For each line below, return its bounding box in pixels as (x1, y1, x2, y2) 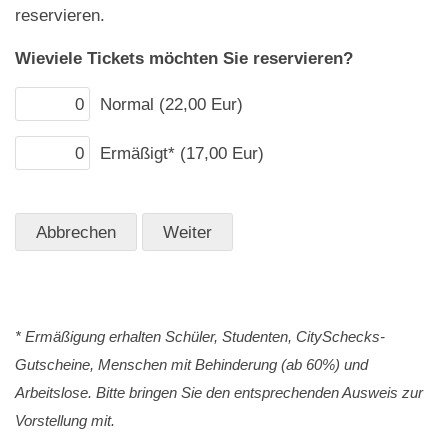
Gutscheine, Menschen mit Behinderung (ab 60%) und (15, 355, 368, 373)
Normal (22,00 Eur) (100, 93, 243, 114)
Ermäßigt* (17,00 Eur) (100, 142, 264, 163)
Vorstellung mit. (15, 411, 115, 429)
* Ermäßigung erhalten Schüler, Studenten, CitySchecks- (15, 327, 385, 345)
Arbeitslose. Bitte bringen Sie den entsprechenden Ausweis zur (15, 383, 423, 401)
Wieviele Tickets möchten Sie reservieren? (15, 47, 353, 68)
